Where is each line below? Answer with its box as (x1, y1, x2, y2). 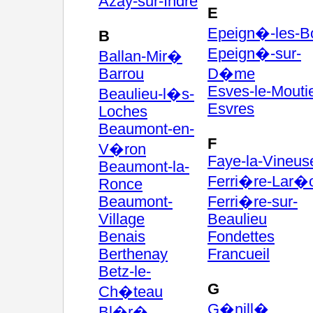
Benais (99, 228, 145, 245)
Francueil (208, 246, 270, 263)
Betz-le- (99, 263, 151, 280)
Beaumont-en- (99, 121, 194, 138)
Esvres (208, 101, 254, 117)
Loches (99, 103, 147, 120)
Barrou (99, 66, 144, 82)
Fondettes (208, 228, 275, 245)
